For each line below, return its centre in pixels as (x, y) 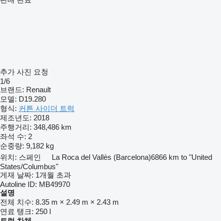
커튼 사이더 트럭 (47, 108)
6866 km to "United (182, 157)
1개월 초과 (53, 175)
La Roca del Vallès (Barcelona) (101, 157)
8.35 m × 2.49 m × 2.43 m (77, 202)
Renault (38, 90)
